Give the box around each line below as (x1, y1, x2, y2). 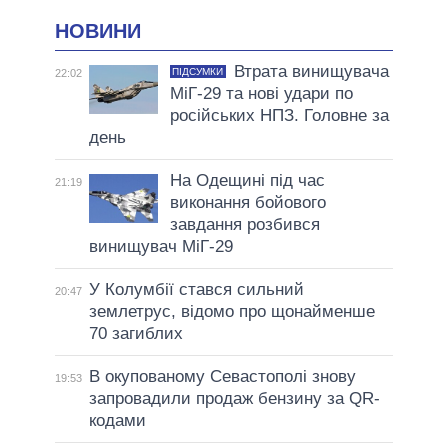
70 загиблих (88, 324, 183, 344)
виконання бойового (169, 193, 326, 213)
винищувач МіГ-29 (88, 237, 233, 257)
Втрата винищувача (233, 62, 389, 82)
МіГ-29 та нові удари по (169, 84, 353, 104)
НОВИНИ (55, 19, 141, 42)
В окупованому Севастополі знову (88, 367, 356, 387)
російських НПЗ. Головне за (169, 106, 389, 126)
